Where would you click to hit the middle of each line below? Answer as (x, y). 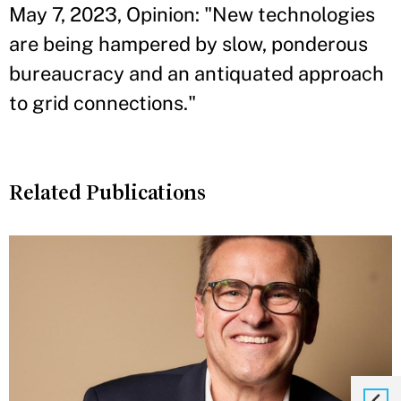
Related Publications (107, 192)
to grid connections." (102, 103)
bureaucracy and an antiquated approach (196, 73)
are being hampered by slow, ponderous (188, 44)
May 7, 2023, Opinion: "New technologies (192, 14)
